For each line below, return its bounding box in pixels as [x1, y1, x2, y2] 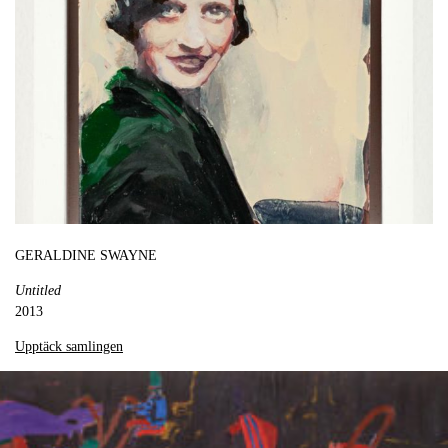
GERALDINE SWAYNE [15, 248, 157, 264]
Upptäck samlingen [15, 339, 123, 355]
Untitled [15, 283, 61, 299]
